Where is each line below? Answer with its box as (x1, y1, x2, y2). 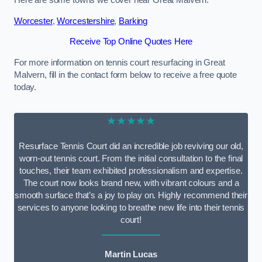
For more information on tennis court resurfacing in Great (14, 57, 225, 67)
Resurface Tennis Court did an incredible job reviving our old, (19, 141, 243, 151)
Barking (119, 16, 148, 26)
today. (14, 82, 37, 92)
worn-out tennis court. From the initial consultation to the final (19, 153, 243, 163)
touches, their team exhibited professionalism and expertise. (19, 166, 243, 175)
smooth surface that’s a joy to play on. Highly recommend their (15, 190, 247, 200)
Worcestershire (57, 16, 115, 26)
